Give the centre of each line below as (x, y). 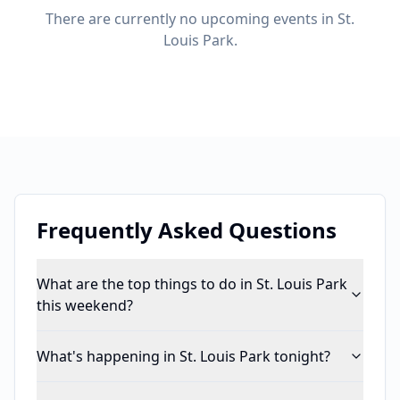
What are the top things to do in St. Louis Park (192, 284)
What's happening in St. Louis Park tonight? (183, 356)
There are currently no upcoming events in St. (200, 19)
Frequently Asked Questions (187, 230)
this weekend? (85, 305)
